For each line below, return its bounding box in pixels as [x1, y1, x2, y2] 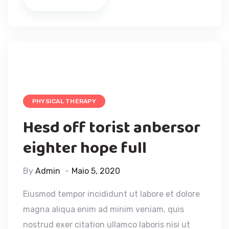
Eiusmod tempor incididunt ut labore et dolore [23, 189, 200, 199]
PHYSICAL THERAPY [32, 97, 96, 105]
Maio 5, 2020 [72, 166, 120, 176]
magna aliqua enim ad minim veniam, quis [23, 204, 184, 214]
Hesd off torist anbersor [23, 114, 200, 141]
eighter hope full [23, 135, 147, 162]
